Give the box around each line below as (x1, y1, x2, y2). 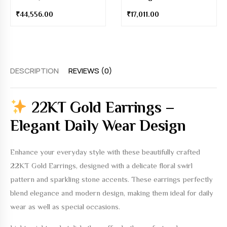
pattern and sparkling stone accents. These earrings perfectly (10, 175, 213, 183)
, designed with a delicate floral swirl (76, 161, 193, 170)
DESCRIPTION (10, 65, 59, 76)
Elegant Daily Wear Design (10, 117, 186, 134)
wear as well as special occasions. (10, 202, 120, 211)
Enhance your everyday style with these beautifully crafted (10, 147, 200, 156)
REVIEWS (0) (68, 65, 112, 76)
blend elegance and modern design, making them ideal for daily (10, 188, 213, 197)
